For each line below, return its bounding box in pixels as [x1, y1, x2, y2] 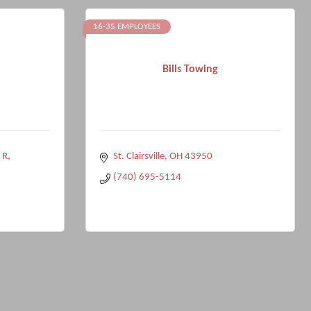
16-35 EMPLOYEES [93, 22, 160, 31]
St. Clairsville [112, 151, 165, 162]
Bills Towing [162, 63, 218, 75]
